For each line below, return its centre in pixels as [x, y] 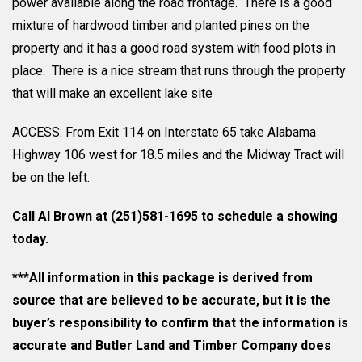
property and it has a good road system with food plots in [174, 48]
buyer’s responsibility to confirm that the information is [180, 323]
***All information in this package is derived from [162, 278]
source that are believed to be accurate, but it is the [171, 300]
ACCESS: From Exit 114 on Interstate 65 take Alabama [164, 132]
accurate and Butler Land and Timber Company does [172, 345]
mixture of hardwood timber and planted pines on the [161, 25]
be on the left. [51, 177]
